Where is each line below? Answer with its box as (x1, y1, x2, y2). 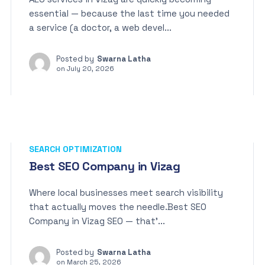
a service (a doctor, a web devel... (29, 22, 172, 33)
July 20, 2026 (67, 64, 114, 73)
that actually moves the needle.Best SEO (29, 201, 206, 212)
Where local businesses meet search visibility (29, 187, 223, 198)
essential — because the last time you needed (29, 8, 230, 19)
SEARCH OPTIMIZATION (29, 144, 122, 154)
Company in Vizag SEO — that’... (29, 215, 165, 227)
